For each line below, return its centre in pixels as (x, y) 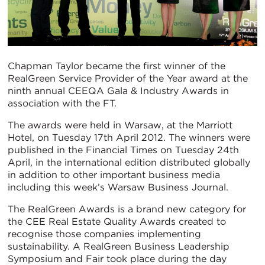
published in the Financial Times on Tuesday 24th (123, 150)
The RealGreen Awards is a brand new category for (127, 209)
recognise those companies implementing (104, 234)
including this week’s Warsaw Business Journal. (118, 187)
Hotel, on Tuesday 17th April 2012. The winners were (129, 137)
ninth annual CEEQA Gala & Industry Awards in (118, 91)
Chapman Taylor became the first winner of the (117, 66)
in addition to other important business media (114, 174)
